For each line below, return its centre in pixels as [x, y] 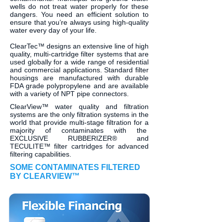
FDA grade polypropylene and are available [79, 86]
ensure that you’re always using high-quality [79, 22]
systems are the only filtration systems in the [79, 114]
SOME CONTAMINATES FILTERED [75, 167]
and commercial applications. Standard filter [79, 70]
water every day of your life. [53, 30]
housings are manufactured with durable [79, 78]
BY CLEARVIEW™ [45, 176]
